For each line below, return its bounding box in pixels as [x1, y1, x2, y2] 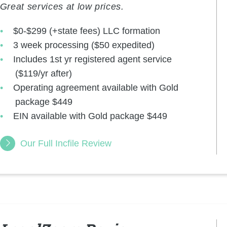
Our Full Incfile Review [20, 138, 111, 148]
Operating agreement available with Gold [13, 82, 179, 93]
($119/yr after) [15, 68, 72, 79]
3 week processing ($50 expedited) [13, 40, 155, 50]
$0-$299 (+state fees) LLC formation [13, 25, 161, 36]
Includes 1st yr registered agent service [13, 54, 172, 64]
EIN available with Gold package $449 [13, 110, 168, 121]
